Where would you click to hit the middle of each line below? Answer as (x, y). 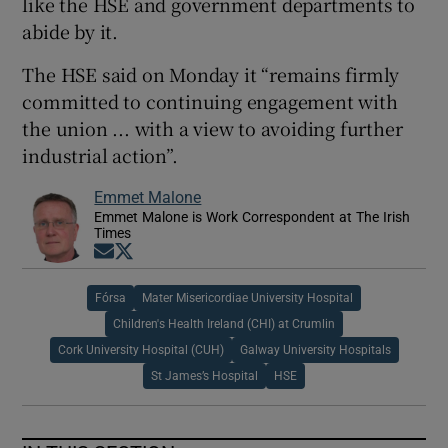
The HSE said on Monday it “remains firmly (211, 74)
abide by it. (70, 31)
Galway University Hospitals (315, 350)
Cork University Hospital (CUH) (140, 350)
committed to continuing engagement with (210, 101)
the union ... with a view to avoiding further (212, 128)
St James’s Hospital (204, 376)
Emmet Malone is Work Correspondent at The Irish (252, 217)
